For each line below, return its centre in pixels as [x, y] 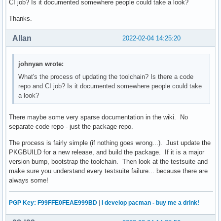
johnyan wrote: [41, 64]
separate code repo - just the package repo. [71, 126]
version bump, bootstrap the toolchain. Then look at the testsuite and [108, 161]
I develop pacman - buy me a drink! [150, 203]
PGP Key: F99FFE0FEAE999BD [53, 203]
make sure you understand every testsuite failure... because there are [108, 171]
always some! [29, 180]
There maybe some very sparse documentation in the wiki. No [98, 117]
